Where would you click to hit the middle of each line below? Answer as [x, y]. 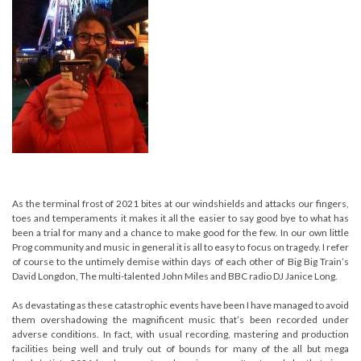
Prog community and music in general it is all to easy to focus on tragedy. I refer [180, 247]
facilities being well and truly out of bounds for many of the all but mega [180, 348]
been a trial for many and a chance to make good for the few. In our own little [180, 232]
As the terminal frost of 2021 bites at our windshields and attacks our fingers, [180, 203]
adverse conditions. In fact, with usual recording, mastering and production [180, 334]
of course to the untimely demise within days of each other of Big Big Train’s [180, 261]
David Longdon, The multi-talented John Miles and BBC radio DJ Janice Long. [175, 276]
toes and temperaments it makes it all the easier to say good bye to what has [180, 218]
